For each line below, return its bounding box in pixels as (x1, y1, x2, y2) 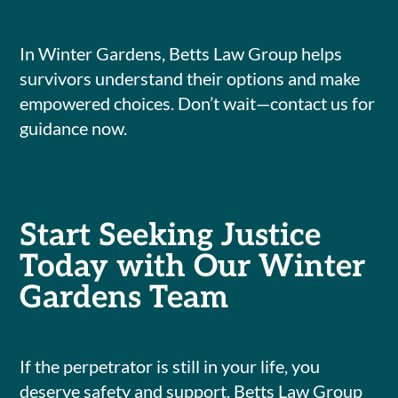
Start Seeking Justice (20, 217, 322, 255)
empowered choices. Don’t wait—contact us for (20, 92, 376, 115)
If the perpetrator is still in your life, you (20, 355, 321, 378)
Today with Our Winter (20, 248, 366, 286)
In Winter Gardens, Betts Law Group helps (20, 43, 343, 65)
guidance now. (20, 117, 128, 139)
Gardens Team (20, 279, 229, 317)
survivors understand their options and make (20, 68, 361, 90)
